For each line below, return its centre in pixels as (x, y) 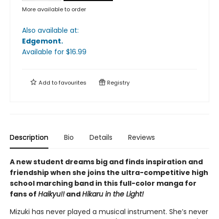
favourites (73, 83)
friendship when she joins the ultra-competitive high (109, 173)
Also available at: (50, 30)
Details (101, 137)
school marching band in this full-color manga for (103, 183)
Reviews (142, 137)
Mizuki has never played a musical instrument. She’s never (109, 212)
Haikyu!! (51, 194)
